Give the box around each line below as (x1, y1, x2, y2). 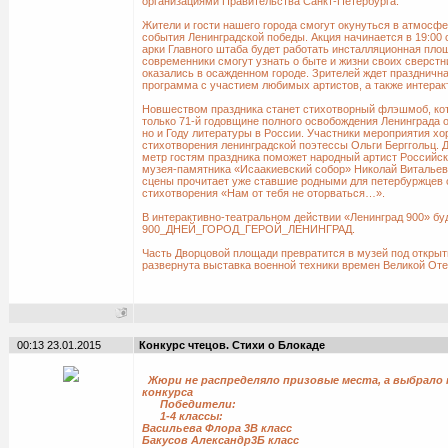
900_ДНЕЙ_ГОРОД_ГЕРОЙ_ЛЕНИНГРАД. (141, 223, 355, 235)
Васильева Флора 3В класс (141, 422, 292, 434)
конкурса (141, 386, 193, 398)
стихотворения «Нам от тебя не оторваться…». (141, 187, 385, 199)
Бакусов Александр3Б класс (141, 434, 299, 446)
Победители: (141, 398, 236, 410)
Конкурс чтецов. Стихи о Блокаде (138, 339, 325, 351)
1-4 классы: (141, 410, 223, 422)
